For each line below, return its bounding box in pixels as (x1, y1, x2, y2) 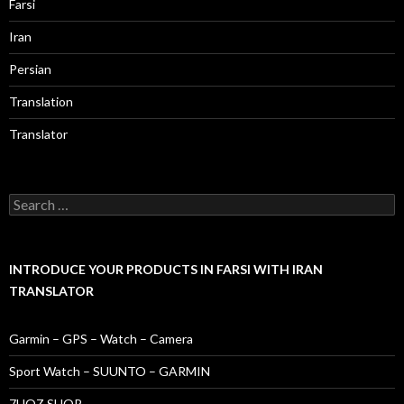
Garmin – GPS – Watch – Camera (9, 331, 193, 346)
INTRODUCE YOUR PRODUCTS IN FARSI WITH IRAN (9, 262, 323, 277)
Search (8, 193, 47, 208)
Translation (9, 94, 73, 109)
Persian (9, 61, 51, 77)
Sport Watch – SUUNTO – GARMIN (9, 363, 210, 379)
